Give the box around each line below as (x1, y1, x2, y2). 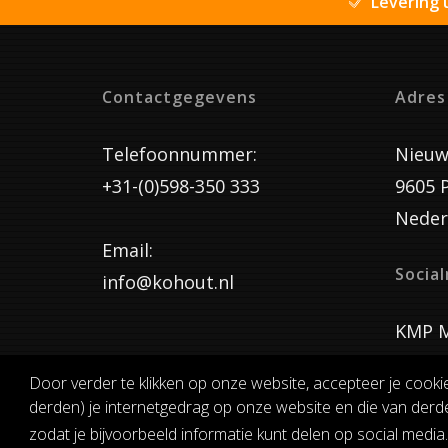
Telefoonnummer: (102, 141, 257, 166)
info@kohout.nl (102, 269, 234, 294)
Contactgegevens (102, 85, 257, 108)
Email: (102, 237, 153, 262)
